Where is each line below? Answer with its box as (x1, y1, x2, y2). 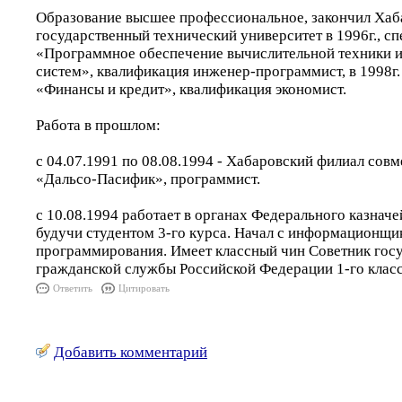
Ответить (53, 283, 92, 293)
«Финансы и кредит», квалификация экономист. (36, 81, 346, 98)
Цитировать (118, 283, 170, 293)
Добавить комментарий (54, 344, 207, 361)
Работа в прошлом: (36, 117, 161, 134)
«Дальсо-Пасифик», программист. (36, 170, 260, 188)
